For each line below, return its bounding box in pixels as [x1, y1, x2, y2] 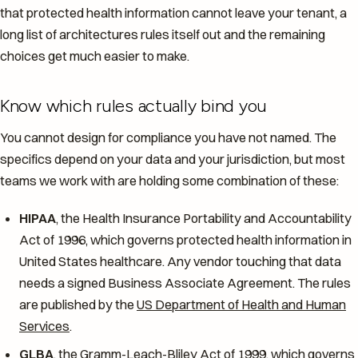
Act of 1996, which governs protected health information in [19, 232, 352, 249]
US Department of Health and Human [137, 296, 346, 313]
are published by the [19, 296, 137, 313]
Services [19, 318, 70, 335]
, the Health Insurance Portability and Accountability [56, 210, 352, 227]
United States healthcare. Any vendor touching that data [19, 253, 341, 270]
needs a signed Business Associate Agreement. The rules [19, 275, 351, 292]
